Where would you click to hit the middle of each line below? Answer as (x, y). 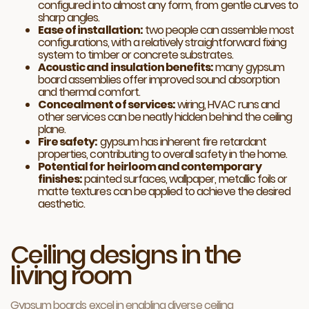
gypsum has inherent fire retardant (182, 142)
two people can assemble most (218, 30)
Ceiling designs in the (126, 255)
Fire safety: (68, 142)
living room (71, 276)
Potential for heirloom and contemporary (150, 167)
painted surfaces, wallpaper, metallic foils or (185, 179)
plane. (52, 129)
